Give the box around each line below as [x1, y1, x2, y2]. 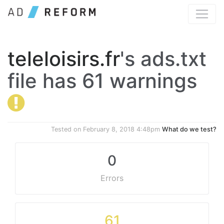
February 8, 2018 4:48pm [83, 125, 160, 133]
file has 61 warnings [7, 68, 197, 93]
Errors [100, 173, 123, 183]
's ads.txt [120, 46, 206, 71]
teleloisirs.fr [7, 46, 120, 71]
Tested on [51, 125, 83, 133]
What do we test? [162, 125, 216, 133]
